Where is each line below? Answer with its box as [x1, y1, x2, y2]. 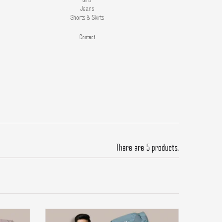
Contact [79, 33, 95, 41]
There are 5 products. [116, 142, 179, 153]
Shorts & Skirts [70, 15, 104, 22]
